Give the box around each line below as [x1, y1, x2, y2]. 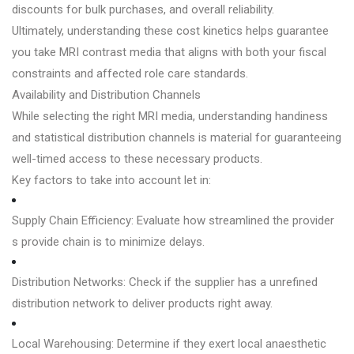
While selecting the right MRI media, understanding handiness [12, 108, 328, 123]
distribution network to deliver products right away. [12, 296, 273, 311]
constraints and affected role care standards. [12, 66, 248, 81]
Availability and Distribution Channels [12, 87, 201, 102]
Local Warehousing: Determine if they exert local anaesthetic [12, 336, 326, 351]
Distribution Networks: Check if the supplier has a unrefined [12, 274, 318, 289]
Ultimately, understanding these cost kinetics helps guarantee [12, 23, 329, 38]
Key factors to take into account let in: [12, 172, 211, 187]
